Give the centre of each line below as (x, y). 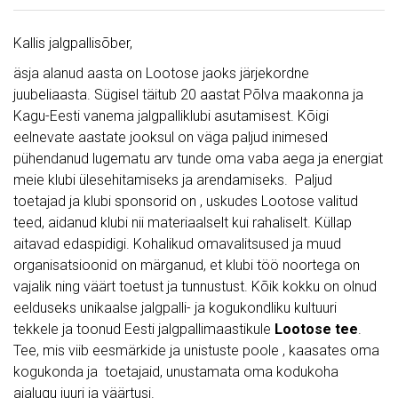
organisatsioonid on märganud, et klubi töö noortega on (187, 265)
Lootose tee (316, 329)
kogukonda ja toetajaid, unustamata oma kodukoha (176, 372)
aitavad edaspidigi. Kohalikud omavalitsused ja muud (177, 244)
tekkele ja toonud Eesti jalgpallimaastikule (144, 329)
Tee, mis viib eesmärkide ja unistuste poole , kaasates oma (196, 350)
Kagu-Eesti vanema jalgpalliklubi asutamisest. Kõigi (171, 116)
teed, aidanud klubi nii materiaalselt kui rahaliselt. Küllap (183, 223)
